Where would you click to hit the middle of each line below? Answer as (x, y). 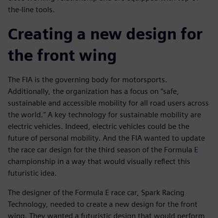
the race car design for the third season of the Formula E (103, 149)
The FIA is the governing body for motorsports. (88, 79)
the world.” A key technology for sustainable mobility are (104, 114)
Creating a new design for (105, 34)
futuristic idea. (32, 173)
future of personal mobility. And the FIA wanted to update (106, 138)
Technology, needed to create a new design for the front (103, 204)
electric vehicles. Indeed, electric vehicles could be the (99, 126)
